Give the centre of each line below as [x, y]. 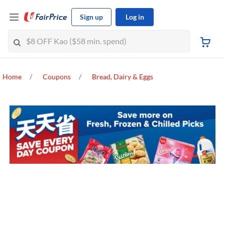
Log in [135, 17]
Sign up [91, 17]
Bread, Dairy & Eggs [123, 77]
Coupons [57, 77]
